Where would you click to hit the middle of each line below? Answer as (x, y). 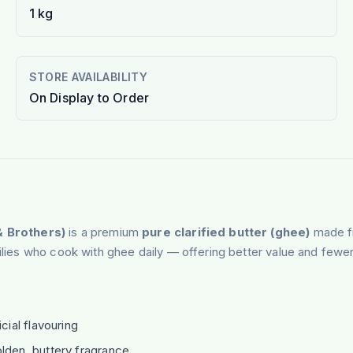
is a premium (104, 232)
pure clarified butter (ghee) (226, 232)
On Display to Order (89, 97)
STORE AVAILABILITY (88, 76)
